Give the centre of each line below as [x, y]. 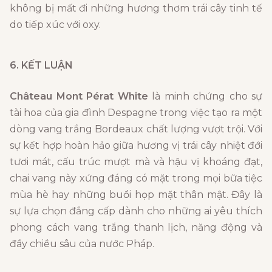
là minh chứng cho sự [205, 97]
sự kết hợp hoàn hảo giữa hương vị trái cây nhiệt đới [136, 146]
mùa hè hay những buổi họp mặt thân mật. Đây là [136, 195]
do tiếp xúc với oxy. [55, 25]
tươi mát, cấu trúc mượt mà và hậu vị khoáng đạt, [136, 162]
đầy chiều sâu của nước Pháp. [82, 244]
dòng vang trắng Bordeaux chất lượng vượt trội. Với [136, 129]
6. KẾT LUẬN [41, 66]
